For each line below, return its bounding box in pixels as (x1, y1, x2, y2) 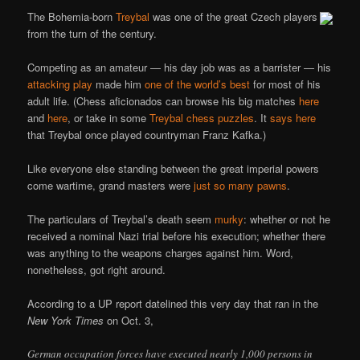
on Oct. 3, (104, 313, 154, 329)
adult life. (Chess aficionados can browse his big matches (27, 92, 300, 108)
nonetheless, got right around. (27, 261, 166, 277)
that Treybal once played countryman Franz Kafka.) (27, 126, 267, 142)
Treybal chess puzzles (149, 109, 255, 125)
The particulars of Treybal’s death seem (27, 211, 215, 227)
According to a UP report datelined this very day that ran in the (27, 296, 319, 312)
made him (92, 76, 145, 92)
